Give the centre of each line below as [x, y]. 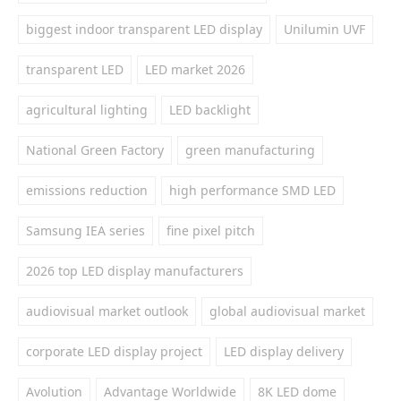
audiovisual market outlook [107, 311]
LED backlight [210, 110]
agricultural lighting [87, 110]
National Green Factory [95, 150]
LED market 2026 [195, 69]
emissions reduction [87, 190]
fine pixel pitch [211, 230]
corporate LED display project [114, 351]
